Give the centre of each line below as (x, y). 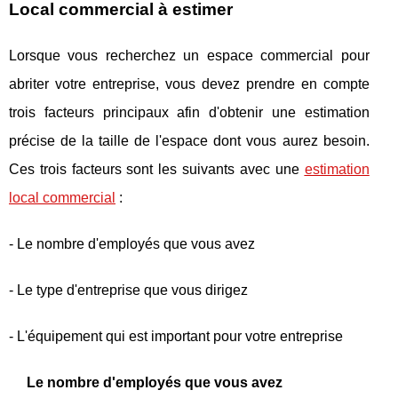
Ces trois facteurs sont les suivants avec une (157, 170)
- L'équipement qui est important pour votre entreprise (176, 337)
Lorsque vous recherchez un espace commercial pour (189, 56)
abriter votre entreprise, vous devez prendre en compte (189, 84)
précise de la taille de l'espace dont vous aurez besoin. (189, 141)
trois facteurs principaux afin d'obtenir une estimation (189, 113)
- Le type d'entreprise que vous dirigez (128, 291)
